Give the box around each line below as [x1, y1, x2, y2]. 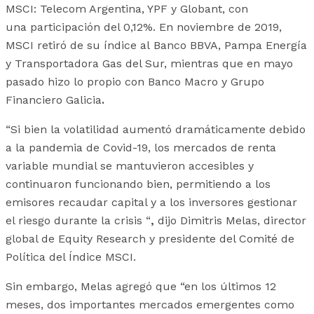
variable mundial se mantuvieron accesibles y [6, 159, 254, 173]
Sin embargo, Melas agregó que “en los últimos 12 [6, 280, 276, 294]
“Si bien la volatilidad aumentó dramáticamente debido [6, 123, 306, 137]
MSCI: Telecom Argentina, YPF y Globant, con [6, 2, 248, 16]
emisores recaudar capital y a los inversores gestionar [6, 196, 297, 210]
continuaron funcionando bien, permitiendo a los [6, 177, 271, 191]
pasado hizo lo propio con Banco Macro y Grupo [6, 75, 264, 89]
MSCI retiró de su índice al [6, 39, 150, 53]
